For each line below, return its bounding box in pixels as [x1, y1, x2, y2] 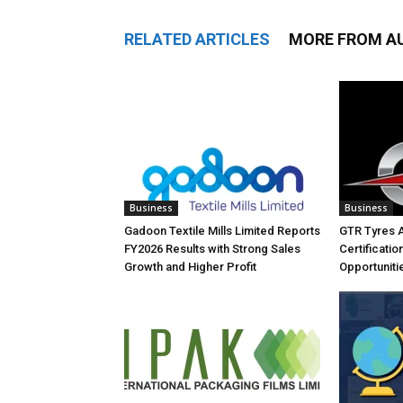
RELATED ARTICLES [124, 30, 270, 49]
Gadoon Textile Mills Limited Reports [124, 224, 320, 237]
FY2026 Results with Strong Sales [124, 242, 300, 255]
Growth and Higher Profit [124, 260, 256, 273]
